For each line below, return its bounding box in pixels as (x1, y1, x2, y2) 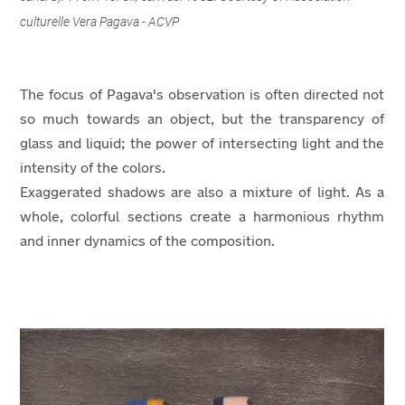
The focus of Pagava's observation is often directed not (20, 88, 385, 103)
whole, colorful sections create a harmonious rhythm (20, 210, 385, 225)
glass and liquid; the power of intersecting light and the (20, 137, 385, 152)
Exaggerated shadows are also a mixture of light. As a (20, 185, 385, 201)
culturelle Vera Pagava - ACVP (20, 14, 180, 29)
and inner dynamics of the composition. (20, 234, 276, 250)
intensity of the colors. (20, 161, 170, 176)
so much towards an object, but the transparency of (20, 112, 385, 127)
